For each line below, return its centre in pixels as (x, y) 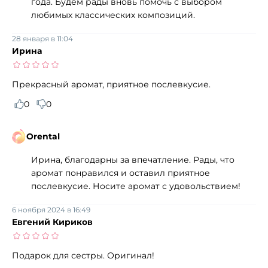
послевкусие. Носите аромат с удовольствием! (136, 186)
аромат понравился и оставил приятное (121, 173)
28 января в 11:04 (42, 38)
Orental (43, 136)
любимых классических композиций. (113, 15)
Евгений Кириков (52, 222)
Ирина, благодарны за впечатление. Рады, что (133, 159)
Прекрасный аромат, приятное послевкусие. (111, 84)
